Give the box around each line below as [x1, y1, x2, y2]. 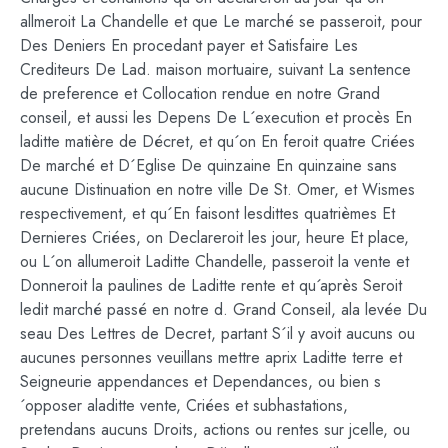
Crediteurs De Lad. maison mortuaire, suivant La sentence [20, 58, 411, 82]
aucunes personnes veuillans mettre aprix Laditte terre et [20, 346, 402, 370]
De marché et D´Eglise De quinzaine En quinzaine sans [20, 154, 397, 178]
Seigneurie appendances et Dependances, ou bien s [20, 370, 381, 394]
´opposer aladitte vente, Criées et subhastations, [20, 394, 348, 418]
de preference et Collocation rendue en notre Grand [20, 82, 380, 106]
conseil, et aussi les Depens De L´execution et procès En [20, 106, 412, 130]
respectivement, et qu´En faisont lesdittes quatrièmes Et [20, 202, 395, 226]
